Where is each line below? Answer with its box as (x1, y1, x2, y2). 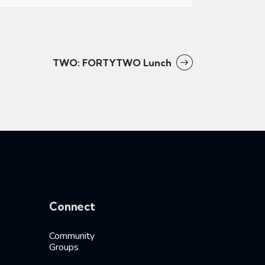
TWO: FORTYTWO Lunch (52, 57, 174, 69)
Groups (49, 240, 79, 254)
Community (49, 229, 95, 243)
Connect (49, 199, 95, 214)
